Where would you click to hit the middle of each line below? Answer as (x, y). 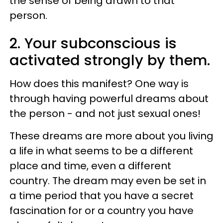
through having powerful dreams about (109, 98)
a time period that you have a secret (102, 195)
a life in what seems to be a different (101, 151)
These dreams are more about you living (111, 136)
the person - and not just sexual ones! (105, 113)
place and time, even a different (90, 166)
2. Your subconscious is (93, 43)
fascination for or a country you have (102, 210)
